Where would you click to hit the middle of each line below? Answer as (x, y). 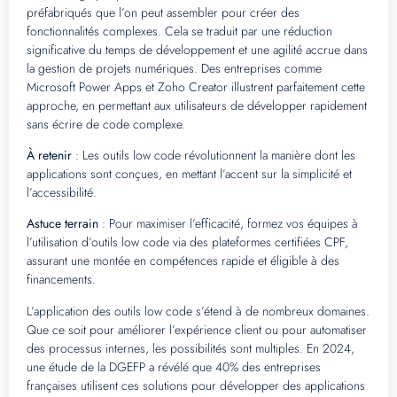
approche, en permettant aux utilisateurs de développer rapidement (197, 105)
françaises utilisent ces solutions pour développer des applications (196, 385)
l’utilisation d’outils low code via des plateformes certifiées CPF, (187, 242)
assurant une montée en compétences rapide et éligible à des (183, 261)
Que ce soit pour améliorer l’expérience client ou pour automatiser (197, 329)
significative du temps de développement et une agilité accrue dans (197, 49)
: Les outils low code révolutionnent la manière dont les (214, 155)
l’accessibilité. (62, 192)
